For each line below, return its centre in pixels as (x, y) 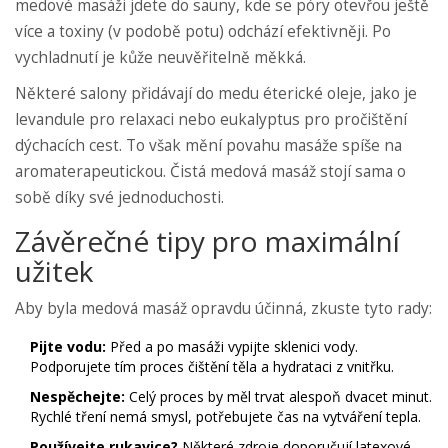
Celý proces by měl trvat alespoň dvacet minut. (278, 397)
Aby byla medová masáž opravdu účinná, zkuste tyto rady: (223, 309)
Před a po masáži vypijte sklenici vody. (232, 347)
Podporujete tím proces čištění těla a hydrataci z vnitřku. (212, 367)
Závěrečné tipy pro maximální (207, 241)
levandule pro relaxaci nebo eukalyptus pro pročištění (211, 120)
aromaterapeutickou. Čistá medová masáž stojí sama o (210, 172)
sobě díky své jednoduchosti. (119, 198)
